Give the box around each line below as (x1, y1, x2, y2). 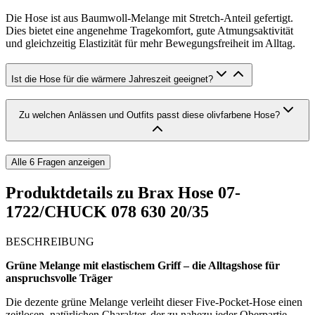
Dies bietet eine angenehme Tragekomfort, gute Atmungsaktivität (6, 24, 293, 37)
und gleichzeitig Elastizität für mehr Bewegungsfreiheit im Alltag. (6, 37, 295, 49)
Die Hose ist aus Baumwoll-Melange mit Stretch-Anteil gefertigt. (6, 11, 293, 24)
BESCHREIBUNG (6, 235, 94, 247)
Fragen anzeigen (34, 157, 105, 168)
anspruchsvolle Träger (6, 271, 112, 284)
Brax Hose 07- (138, 184, 240, 202)
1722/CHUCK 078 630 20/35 (6, 202, 209, 221)
